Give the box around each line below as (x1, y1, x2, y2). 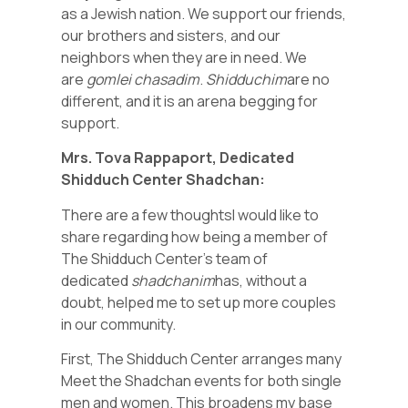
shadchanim (131, 270, 216, 291)
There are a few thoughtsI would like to (61, 204, 320, 225)
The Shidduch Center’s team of (61, 248, 269, 269)
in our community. (61, 313, 179, 334)
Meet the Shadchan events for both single (61, 370, 342, 391)
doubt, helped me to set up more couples (61, 291, 337, 312)
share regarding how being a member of (61, 226, 329, 247)
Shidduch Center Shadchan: (61, 169, 266, 190)
